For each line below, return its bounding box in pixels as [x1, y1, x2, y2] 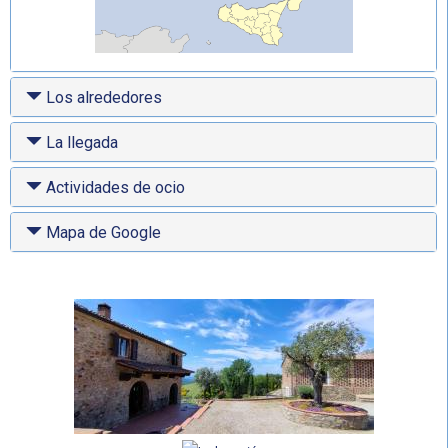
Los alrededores [42, 88, 162, 107]
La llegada [42, 133, 118, 152]
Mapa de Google [42, 223, 161, 242]
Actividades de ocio [42, 178, 185, 197]
